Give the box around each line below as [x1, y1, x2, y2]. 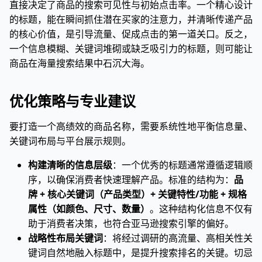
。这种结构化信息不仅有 [150, 202, 253, 215]
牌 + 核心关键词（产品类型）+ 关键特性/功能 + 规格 [28, 188, 247, 201]
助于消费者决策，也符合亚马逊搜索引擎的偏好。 [28, 217, 234, 230]
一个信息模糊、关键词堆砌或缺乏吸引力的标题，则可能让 [9, 42, 253, 55]
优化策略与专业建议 [9, 91, 136, 111]
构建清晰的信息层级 [28, 158, 112, 171]
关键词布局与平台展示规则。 [9, 135, 131, 147]
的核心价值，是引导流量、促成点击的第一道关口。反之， [9, 27, 253, 40]
